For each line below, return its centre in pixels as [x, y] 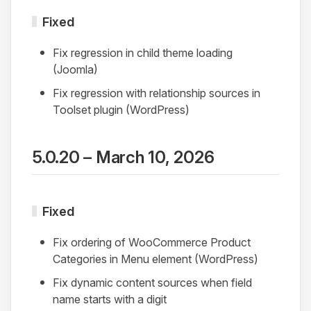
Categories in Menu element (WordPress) [155, 259]
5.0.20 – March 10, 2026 [123, 157]
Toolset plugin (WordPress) [121, 109]
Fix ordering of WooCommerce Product [152, 242]
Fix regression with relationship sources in [157, 93]
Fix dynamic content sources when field [152, 282]
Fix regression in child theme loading [143, 52]
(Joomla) [75, 69]
